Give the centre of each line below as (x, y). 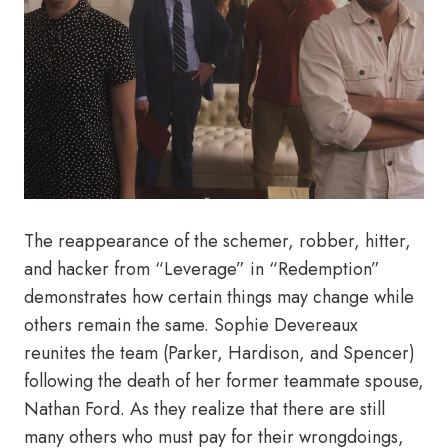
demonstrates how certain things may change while (219, 297)
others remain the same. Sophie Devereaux (191, 325)
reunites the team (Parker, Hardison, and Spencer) (219, 353)
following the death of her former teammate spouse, (224, 381)
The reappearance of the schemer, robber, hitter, (217, 241)
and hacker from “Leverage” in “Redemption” (202, 269)
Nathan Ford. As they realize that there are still (204, 409)
